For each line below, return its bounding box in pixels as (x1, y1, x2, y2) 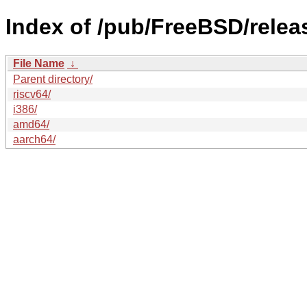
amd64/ (13, 118, 49, 130)
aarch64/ (13, 133, 56, 145)
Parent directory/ (13, 73, 93, 85)
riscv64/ (13, 88, 51, 100)
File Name (13, 57, 64, 69)
